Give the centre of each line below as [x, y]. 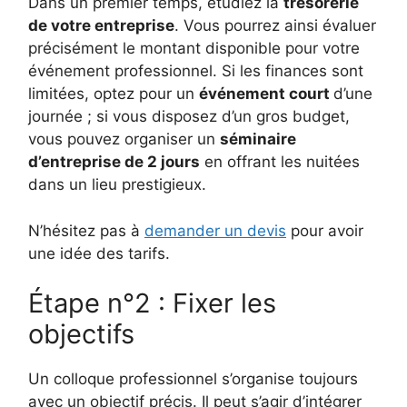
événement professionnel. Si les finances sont [196, 71]
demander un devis [215, 230]
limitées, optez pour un [114, 94]
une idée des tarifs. [99, 253]
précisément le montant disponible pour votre [194, 49]
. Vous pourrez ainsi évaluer [275, 26]
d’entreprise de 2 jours [114, 162]
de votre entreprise [101, 26]
